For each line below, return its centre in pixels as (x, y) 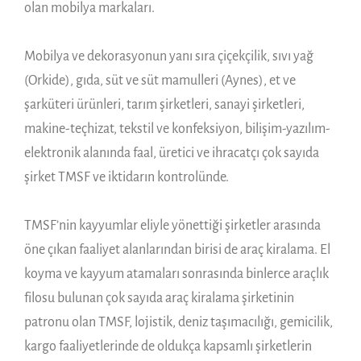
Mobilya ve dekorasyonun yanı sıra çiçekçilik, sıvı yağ (169, 56)
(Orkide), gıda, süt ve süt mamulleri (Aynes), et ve (160, 80)
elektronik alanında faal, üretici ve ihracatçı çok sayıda (172, 153)
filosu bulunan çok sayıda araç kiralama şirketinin (159, 298)
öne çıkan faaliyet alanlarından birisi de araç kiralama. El (177, 249)
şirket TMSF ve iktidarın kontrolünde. (127, 177)
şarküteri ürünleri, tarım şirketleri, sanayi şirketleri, (164, 104)
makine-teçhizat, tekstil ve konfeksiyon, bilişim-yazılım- (177, 129)
